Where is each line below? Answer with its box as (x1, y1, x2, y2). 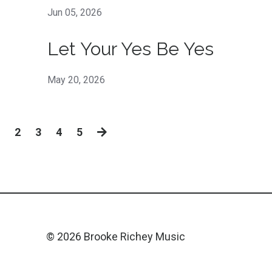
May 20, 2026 (47, 73, 105, 86)
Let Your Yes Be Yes (47, 38, 214, 59)
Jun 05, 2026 (47, 6, 102, 18)
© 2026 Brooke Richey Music (46, 230, 185, 243)
